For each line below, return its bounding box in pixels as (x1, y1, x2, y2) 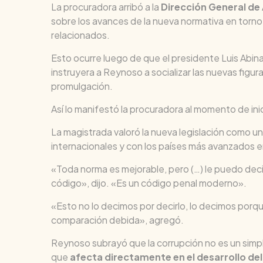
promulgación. (51, 79, 113, 92)
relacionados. (51, 28, 110, 41)
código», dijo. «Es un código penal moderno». (51, 176, 247, 189)
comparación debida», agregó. (51, 213, 184, 226)
